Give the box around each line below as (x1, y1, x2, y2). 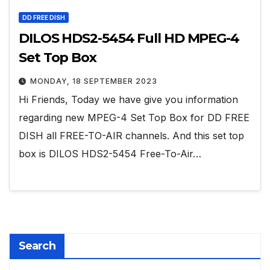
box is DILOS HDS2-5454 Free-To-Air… (19, 148, 201, 160)
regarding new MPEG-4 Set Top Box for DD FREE (19, 111, 250, 124)
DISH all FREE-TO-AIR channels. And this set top (19, 130, 244, 142)
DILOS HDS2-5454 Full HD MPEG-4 (19, 30, 239, 47)
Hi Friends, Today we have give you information (19, 93, 238, 106)
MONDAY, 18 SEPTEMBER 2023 (30, 77, 157, 86)
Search (19, 239, 55, 253)
